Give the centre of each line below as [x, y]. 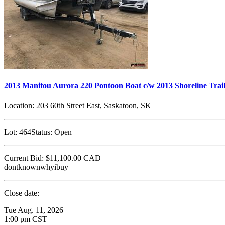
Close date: [22, 193]
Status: [42, 132]
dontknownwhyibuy [36, 167]
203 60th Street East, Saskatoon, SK [93, 105]
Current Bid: [24, 158]
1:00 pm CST [26, 219]
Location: [19, 105]
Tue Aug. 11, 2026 [34, 210]
